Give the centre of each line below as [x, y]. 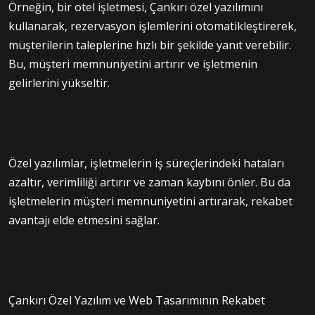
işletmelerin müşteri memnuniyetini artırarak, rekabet [150, 201]
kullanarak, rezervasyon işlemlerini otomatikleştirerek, [153, 26]
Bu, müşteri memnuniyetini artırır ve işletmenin [133, 64]
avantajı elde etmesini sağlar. [84, 220]
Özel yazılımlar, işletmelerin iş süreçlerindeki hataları [146, 163]
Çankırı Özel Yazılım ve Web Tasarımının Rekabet [137, 300]
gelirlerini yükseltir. [59, 83]
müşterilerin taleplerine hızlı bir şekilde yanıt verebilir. [150, 45]
